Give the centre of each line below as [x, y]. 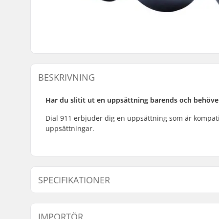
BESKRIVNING [66, 77]
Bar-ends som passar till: [94, 203]
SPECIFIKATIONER [74, 180]
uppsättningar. [70, 128]
